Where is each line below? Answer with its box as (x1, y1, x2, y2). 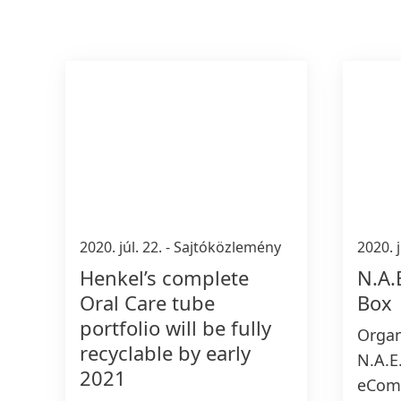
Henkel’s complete (80, 263, 249, 291)
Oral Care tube (80, 288, 215, 316)
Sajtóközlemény (174, 236, 281, 257)
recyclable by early (80, 338, 251, 366)
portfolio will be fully (80, 313, 271, 341)
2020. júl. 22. (80, 236, 166, 257)
